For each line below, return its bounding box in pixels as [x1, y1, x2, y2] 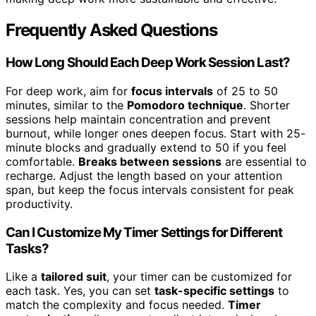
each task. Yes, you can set [6, 284, 154, 298]
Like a [6, 269, 41, 284]
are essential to [221, 154, 307, 169]
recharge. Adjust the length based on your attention [6, 169, 282, 183]
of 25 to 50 [213, 84, 278, 98]
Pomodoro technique [127, 98, 243, 112]
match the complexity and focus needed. [6, 298, 228, 312]
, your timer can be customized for [107, 269, 292, 284]
